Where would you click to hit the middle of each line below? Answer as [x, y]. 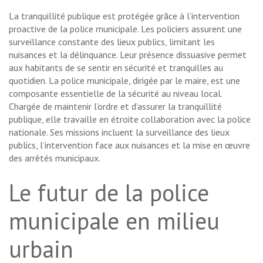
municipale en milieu [114, 221]
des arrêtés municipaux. [55, 158]
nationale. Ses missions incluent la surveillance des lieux [119, 132]
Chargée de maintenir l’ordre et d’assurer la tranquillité [115, 107]
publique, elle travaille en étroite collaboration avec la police [130, 119]
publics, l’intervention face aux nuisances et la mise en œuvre [129, 145]
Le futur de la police [109, 193]
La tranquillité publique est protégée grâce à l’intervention [124, 16]
